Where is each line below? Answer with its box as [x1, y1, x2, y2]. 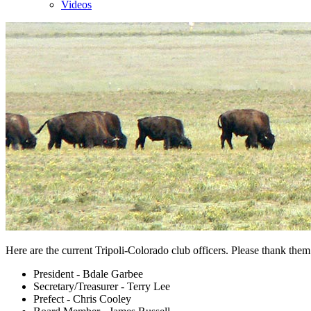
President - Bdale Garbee [33, 268, 143, 280]
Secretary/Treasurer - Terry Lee [33, 280, 170, 292]
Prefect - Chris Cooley [33, 293, 131, 305]
